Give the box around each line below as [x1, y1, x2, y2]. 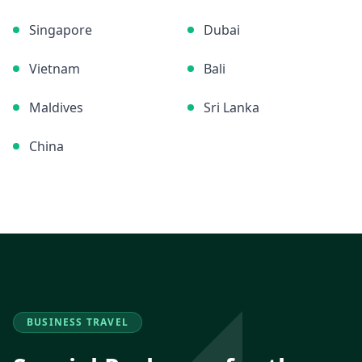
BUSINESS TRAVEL [27, 315, 128, 329]
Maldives [29, 99, 83, 116]
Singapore [29, 21, 92, 39]
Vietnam [29, 60, 80, 78]
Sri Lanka [204, 99, 259, 116]
